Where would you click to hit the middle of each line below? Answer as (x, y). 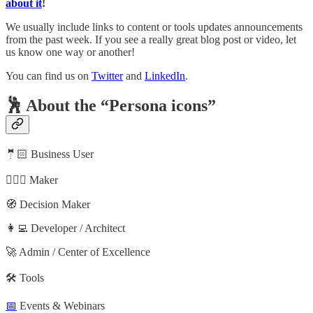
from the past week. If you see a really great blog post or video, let (151, 40)
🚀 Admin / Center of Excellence (78, 252)
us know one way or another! (70, 52)
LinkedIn (165, 76)
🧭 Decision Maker (48, 205)
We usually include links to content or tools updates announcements (154, 27)
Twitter (107, 76)
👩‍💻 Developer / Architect (65, 228)
